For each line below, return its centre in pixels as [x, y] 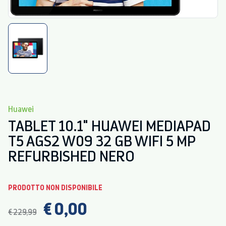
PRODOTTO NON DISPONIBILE [55, 187]
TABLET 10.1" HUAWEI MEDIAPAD [109, 125]
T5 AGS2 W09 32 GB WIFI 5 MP [102, 140]
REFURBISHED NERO [71, 156]
